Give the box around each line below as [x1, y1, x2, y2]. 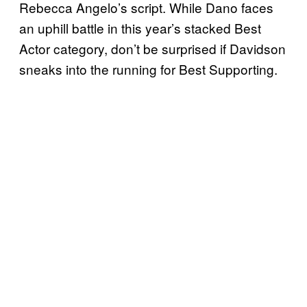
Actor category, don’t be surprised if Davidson [19, 38, 286, 58]
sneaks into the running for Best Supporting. [19, 59, 278, 78]
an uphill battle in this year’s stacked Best [19, 18, 261, 37]
